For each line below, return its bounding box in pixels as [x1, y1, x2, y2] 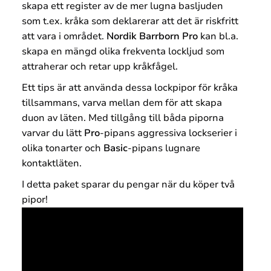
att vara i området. [22, 30, 106, 44]
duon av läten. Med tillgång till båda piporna [22, 111, 224, 125]
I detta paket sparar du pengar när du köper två [22, 177, 235, 191]
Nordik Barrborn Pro [106, 30, 198, 44]
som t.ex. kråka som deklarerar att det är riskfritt [22, 15, 238, 28]
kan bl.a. [198, 30, 238, 44]
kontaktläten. [22, 156, 82, 170]
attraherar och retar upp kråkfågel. [22, 60, 178, 74]
